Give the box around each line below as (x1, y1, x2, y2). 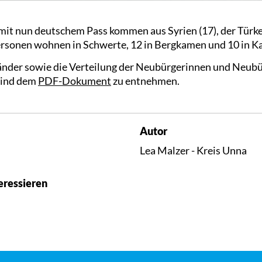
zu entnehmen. (111, 74, 180, 87)
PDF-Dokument (38, 74, 111, 87)
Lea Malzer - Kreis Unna (140, 144, 247, 157)
